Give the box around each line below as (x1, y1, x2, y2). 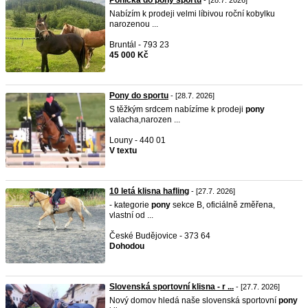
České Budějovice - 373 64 (109, 231, 210, 241)
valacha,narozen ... (109, 115, 180, 124)
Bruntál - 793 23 (109, 40, 169, 49)
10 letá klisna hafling (109, 186, 189, 196)
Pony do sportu (109, 91, 168, 100)
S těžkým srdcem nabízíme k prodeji (109, 104, 245, 114)
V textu (109, 146, 137, 155)
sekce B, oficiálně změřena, (170, 200, 275, 210)
